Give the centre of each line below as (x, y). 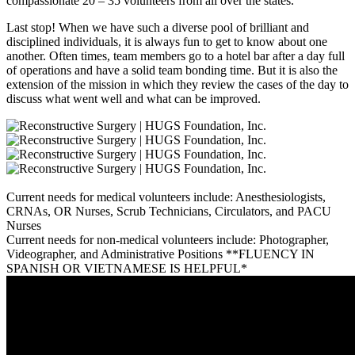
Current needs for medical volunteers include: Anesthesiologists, (166, 197)
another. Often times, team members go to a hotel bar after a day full (176, 55)
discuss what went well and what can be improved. (134, 98)
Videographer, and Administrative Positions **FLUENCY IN (160, 254)
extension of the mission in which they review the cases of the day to (177, 84)
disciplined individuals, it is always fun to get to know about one (167, 41)
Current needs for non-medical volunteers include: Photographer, (168, 239)
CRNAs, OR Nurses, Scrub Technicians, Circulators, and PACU (169, 211)
